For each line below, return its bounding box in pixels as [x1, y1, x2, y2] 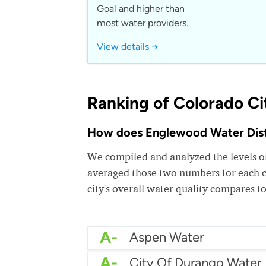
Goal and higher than [97, 3, 185, 14]
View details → [97, 41, 159, 52]
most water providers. [97, 17, 188, 28]
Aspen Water [129, 229, 204, 245]
